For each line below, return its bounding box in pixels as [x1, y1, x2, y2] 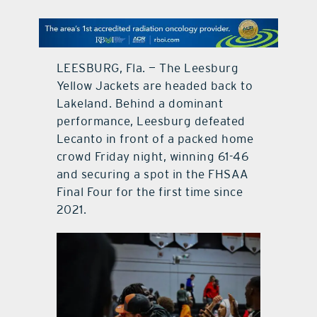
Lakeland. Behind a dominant [56, 96, 224, 110]
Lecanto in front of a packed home [56, 131, 254, 146]
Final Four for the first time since [56, 184, 243, 199]
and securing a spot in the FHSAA [56, 166, 249, 181]
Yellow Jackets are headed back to [56, 78, 253, 93]
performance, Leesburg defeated [56, 113, 246, 128]
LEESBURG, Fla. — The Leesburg [56, 60, 239, 75]
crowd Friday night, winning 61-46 [56, 149, 249, 163]
